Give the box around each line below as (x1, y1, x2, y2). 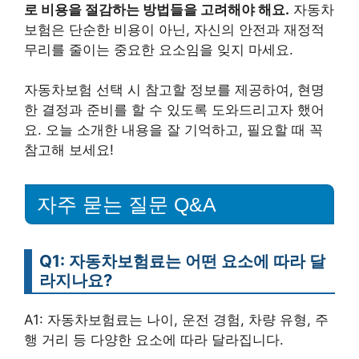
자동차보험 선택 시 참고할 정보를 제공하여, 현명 (24, 82, 325, 99)
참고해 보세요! (24, 142, 114, 159)
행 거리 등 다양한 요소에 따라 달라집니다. (24, 332, 284, 348)
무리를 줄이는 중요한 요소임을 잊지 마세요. (24, 41, 293, 58)
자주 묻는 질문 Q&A (37, 193, 216, 216)
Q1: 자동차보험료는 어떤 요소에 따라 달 (39, 251, 325, 271)
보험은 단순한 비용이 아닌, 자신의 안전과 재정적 (24, 21, 325, 38)
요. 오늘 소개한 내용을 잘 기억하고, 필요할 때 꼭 (24, 122, 323, 139)
